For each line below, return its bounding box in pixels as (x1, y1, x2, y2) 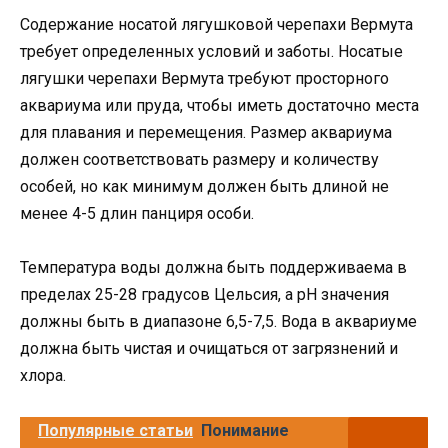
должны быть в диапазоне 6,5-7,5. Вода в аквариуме (20, 312, 417, 332)
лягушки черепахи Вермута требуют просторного (20, 69, 389, 89)
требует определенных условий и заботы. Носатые (20, 42, 403, 62)
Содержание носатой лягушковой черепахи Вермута (20, 15, 413, 35)
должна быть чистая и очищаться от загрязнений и (20, 339, 398, 359)
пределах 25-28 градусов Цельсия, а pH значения (20, 285, 389, 305)
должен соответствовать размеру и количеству (20, 150, 379, 170)
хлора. (20, 366, 66, 386)
